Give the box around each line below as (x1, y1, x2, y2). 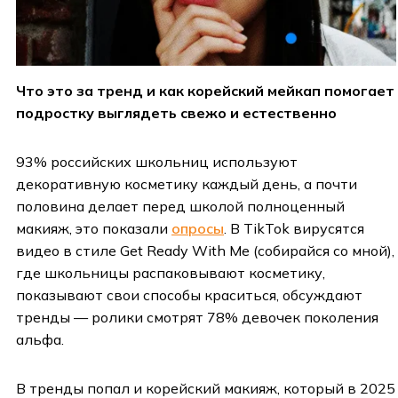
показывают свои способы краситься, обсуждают (16, 285, 362, 304)
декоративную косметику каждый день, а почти (16, 174, 357, 193)
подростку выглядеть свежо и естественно (16, 103, 337, 122)
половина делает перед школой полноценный (16, 196, 345, 215)
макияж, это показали (16, 219, 171, 237)
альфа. (16, 330, 68, 348)
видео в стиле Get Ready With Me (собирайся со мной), (16, 241, 394, 259)
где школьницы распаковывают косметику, (16, 263, 325, 282)
